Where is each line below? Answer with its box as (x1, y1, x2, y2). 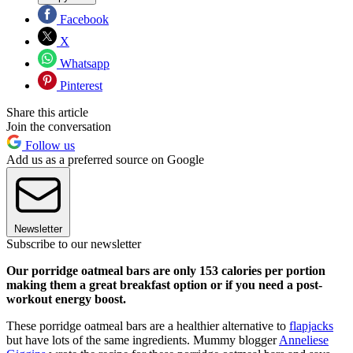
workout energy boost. (6, 292, 129, 306)
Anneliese (279, 333, 329, 347)
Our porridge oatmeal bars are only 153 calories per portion (6, 263, 325, 277)
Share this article (6, 105, 88, 119)
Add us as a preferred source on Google (6, 152, 204, 166)
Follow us (22, 138, 75, 152)
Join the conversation (6, 119, 111, 133)
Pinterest (57, 78, 102, 92)
